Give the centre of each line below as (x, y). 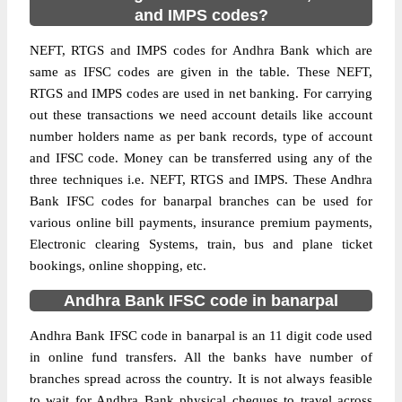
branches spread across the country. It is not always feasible (201, 379)
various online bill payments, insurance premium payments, (201, 223)
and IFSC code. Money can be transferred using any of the (201, 158)
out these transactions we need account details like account (201, 115)
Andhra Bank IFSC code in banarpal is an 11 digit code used (201, 336)
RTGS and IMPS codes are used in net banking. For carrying (201, 93)
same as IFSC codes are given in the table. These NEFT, (201, 72)
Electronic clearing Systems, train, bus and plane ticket (201, 244)
